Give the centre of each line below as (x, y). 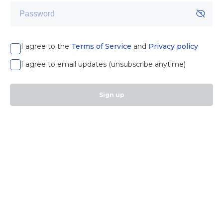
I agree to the (45, 47)
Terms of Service (101, 47)
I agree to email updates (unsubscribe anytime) (103, 64)
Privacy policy (173, 47)
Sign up (111, 95)
